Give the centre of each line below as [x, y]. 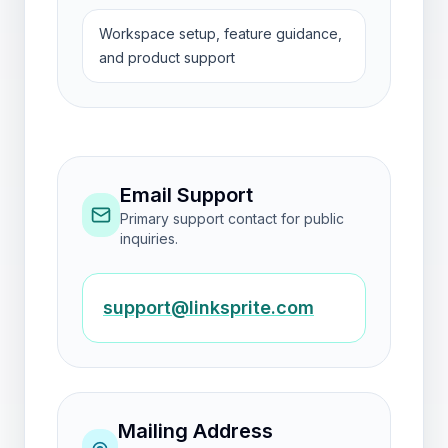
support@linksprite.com [208, 307]
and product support [167, 57]
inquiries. [148, 238]
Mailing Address [195, 431]
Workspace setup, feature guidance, [220, 33]
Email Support [186, 195]
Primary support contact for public [231, 218]
